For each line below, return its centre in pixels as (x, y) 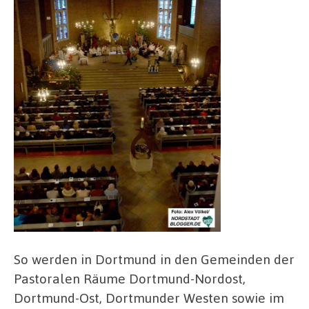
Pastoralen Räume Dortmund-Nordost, (130, 278)
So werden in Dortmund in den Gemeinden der (154, 259)
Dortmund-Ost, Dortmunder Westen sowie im (149, 297)
